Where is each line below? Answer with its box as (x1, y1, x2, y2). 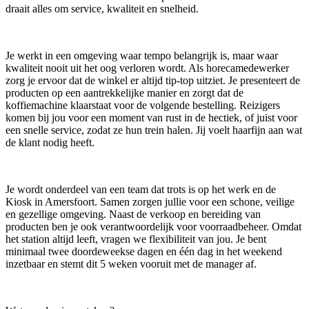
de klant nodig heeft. (6, 137, 94, 149)
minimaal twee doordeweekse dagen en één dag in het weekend (6, 246, 282, 258)
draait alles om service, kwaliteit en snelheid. (6, 3, 199, 15)
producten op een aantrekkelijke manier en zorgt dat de (6, 87, 243, 99)
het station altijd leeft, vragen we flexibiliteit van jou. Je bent (6, 233, 266, 246)
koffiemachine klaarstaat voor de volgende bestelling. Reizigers (6, 99, 280, 112)
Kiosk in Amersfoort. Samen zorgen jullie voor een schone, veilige (6, 196, 295, 208)
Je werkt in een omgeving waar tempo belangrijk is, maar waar (6, 50, 278, 62)
